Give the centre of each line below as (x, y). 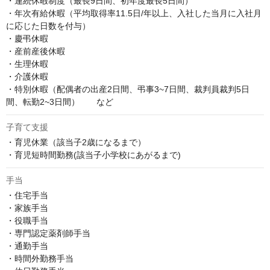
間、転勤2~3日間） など (60, 102)
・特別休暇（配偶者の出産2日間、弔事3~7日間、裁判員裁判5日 (128, 89)
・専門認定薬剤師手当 (48, 234)
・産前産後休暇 (36, 52)
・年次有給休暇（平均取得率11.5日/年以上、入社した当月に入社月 (134, 14)
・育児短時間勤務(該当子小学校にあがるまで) (93, 155)
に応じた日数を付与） (48, 26)
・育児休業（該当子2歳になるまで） (76, 143)
